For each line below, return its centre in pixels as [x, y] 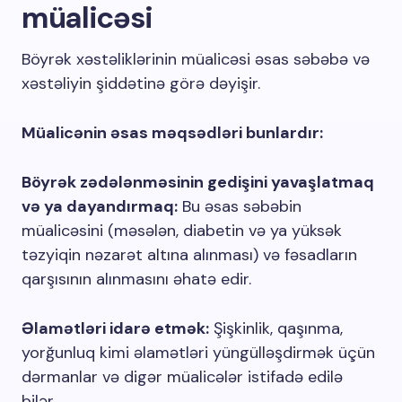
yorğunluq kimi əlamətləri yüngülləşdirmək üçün [198, 353]
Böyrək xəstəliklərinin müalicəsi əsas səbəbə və [196, 59]
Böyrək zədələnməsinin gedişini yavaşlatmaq [198, 182]
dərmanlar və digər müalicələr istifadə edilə [182, 377]
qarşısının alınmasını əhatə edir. [136, 279]
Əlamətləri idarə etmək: [115, 328]
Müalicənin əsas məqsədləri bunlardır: [172, 133]
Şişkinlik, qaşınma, [276, 328]
